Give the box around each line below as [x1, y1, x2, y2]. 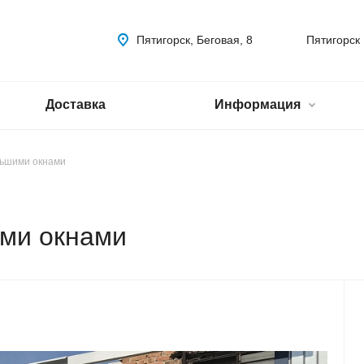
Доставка [45, 97, 106, 111]
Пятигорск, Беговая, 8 [136, 33, 253, 46]
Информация [214, 97, 304, 111]
